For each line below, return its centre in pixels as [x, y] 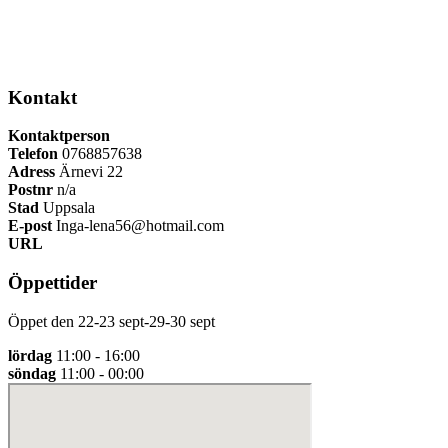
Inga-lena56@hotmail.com [138, 226]
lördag [30, 355]
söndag [32, 373]
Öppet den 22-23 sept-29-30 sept [111, 321]
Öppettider [52, 283]
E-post [30, 226]
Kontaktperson [59, 136]
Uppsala [67, 208]
